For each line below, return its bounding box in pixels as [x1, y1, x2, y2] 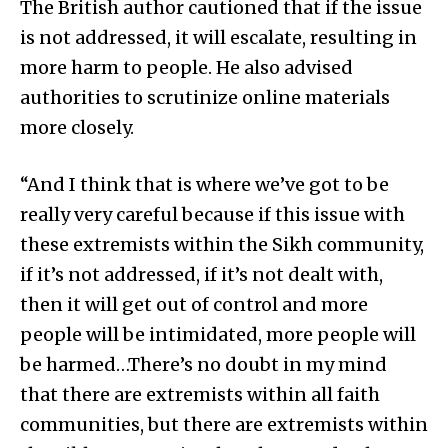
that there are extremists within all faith [20, 382, 380, 406]
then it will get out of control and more [20, 292, 368, 316]
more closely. [20, 115, 134, 139]
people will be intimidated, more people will [20, 322, 416, 346]
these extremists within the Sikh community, [20, 232, 424, 256]
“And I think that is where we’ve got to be [20, 172, 389, 196]
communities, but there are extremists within [20, 412, 428, 436]
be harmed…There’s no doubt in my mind [20, 352, 387, 376]
